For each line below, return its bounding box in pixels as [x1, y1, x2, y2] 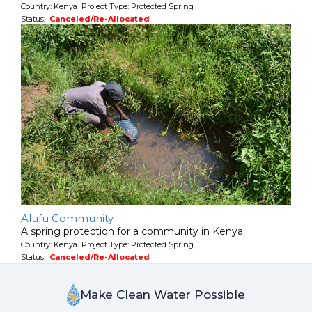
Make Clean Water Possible [79, 287, 245, 302]
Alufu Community [21, 212, 114, 226]
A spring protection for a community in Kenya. [21, 225, 245, 238]
